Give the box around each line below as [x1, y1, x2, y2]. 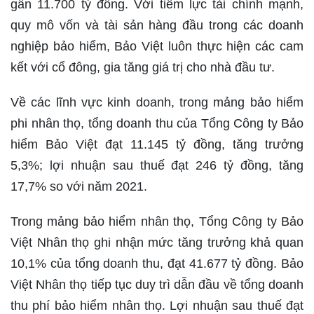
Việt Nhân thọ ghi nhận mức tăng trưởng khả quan [11, 235, 303, 250]
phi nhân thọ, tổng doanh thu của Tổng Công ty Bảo [11, 116, 303, 131]
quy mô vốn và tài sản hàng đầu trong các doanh [11, 18, 303, 33]
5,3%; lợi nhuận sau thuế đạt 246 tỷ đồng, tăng [11, 158, 303, 173]
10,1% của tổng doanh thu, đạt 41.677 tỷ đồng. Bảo [11, 257, 303, 271]
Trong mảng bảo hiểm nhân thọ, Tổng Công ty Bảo [11, 214, 303, 229]
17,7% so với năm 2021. [11, 179, 147, 194]
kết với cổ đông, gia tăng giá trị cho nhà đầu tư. [11, 60, 275, 75]
